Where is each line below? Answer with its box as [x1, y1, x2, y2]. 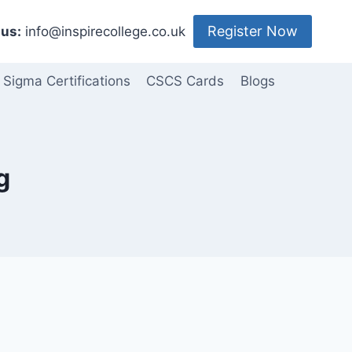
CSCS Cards [146, 73, 225, 90]
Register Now [207, 23, 298, 39]
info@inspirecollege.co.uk [21, 23, 185, 39]
